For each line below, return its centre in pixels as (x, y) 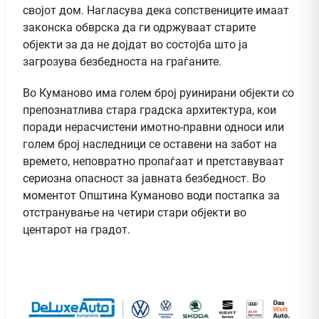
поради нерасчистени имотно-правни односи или (153, 127)
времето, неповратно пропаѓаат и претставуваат (153, 161)
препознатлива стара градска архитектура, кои (150, 110)
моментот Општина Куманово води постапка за (151, 195)
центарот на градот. (77, 229)
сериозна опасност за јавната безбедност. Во (144, 178)
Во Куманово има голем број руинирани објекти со (158, 93)
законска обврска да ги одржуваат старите (139, 27)
